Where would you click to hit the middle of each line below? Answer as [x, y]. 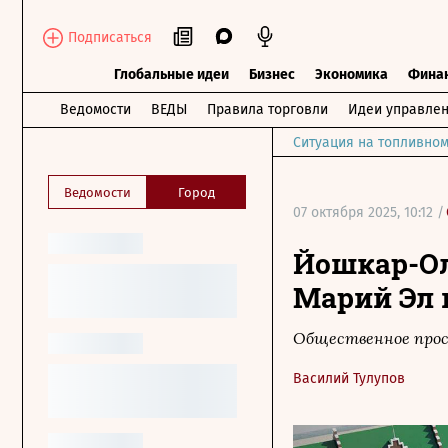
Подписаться [110, 37]
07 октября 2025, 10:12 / [368, 212]
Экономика [351, 74]
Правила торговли [267, 109]
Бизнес [272, 74]
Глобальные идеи [171, 74]
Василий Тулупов [349, 378]
